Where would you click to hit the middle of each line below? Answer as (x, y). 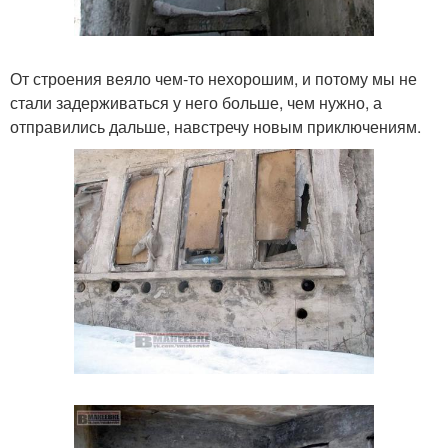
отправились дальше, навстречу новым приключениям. (215, 127)
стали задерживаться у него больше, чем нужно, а (196, 103)
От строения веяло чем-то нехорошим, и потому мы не (213, 79)
